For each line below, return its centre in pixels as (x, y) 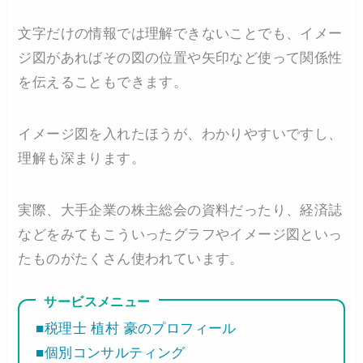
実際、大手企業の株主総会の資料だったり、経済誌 (180, 210)
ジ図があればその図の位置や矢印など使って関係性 (180, 58)
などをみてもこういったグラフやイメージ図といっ (180, 234)
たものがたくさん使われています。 (131, 258)
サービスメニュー (97, 301)
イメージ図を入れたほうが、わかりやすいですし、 (180, 134)
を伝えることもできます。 (103, 82)
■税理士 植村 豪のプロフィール (136, 328)
